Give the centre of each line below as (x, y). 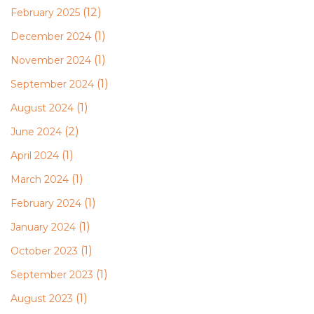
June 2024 (36, 132)
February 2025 (45, 13)
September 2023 (52, 275)
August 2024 (42, 108)
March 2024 (40, 179)
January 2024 (43, 227)
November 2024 (51, 60)
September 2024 (52, 84)
